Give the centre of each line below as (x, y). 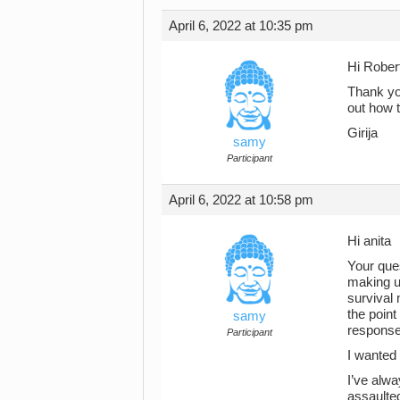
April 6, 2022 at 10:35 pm (241, 25)
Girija (362, 133)
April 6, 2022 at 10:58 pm (241, 200)
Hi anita (369, 241)
